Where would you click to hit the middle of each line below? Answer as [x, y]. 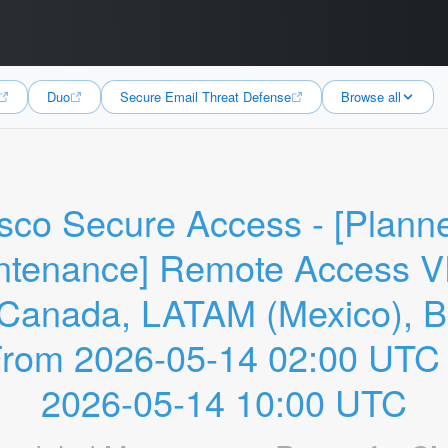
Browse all [371, 96]
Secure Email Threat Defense [205, 96]
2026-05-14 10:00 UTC [224, 401]
